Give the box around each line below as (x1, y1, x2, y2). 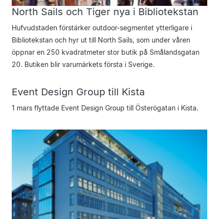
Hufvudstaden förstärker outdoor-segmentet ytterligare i (12, 23, 192, 32)
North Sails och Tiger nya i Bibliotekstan (12, 6, 198, 18)
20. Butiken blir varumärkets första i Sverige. (12, 60, 154, 68)
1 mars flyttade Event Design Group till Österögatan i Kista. (12, 104, 198, 112)
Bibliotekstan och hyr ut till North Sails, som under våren (12, 36, 190, 44)
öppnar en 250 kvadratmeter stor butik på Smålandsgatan (12, 48, 199, 56)
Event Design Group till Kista (12, 86, 145, 98)
